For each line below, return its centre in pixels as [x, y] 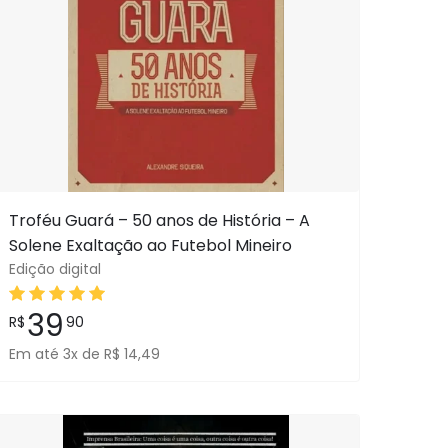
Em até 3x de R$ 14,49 [84, 354]
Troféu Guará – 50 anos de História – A [159, 220]
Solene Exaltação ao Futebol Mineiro [150, 245]
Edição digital [54, 269]
